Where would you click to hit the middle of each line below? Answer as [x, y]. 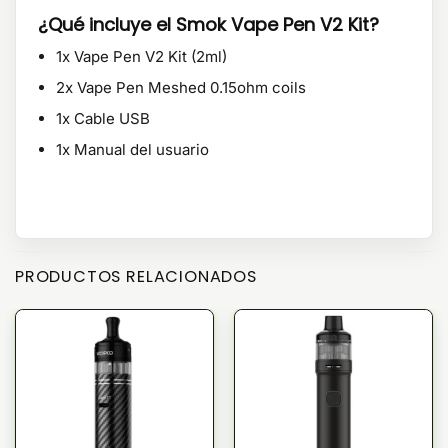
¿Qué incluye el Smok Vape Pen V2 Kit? [208, 25]
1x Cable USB [103, 119]
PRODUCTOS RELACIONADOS [136, 277]
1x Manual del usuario [132, 150]
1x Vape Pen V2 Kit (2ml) [141, 57]
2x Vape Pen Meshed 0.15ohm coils [181, 88]
